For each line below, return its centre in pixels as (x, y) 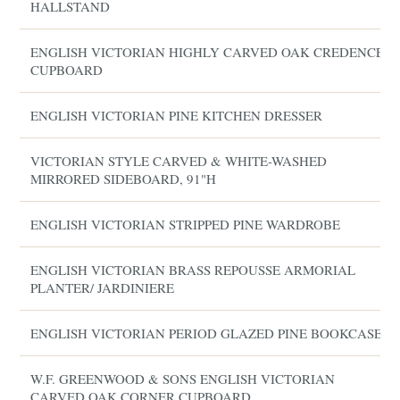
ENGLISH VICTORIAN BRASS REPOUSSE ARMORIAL (193, 270)
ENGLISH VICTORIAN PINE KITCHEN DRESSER (177, 115)
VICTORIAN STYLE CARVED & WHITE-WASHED (179, 161)
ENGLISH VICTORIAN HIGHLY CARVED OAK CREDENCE (208, 52)
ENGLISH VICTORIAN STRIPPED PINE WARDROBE (186, 224)
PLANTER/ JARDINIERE (103, 287)
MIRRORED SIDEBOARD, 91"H (124, 179)
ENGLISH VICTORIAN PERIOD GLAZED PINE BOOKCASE (207, 333)
